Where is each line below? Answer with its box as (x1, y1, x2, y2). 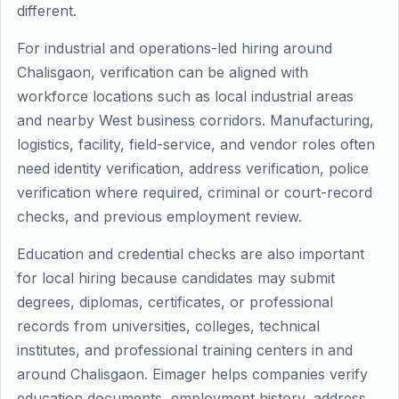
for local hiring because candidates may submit (17, 269, 335, 287)
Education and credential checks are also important (17, 245, 364, 263)
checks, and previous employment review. (17, 208, 302, 225)
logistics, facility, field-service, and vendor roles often (17, 135, 375, 153)
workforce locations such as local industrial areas (17, 87, 354, 105)
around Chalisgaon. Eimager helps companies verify (17, 365, 368, 383)
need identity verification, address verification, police (17, 159, 369, 177)
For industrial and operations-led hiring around (17, 39, 332, 57)
